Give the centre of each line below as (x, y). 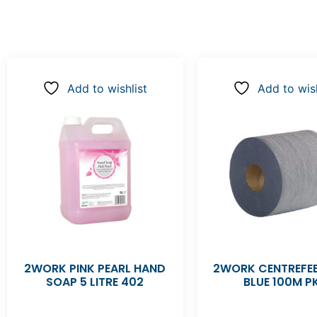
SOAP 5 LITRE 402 (95, 282)
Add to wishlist (108, 89)
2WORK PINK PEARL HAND (95, 269)
